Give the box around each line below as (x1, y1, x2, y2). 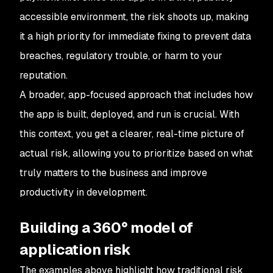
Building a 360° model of (19, 218, 194, 237)
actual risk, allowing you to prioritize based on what (19, 147, 253, 160)
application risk (19, 240, 134, 259)
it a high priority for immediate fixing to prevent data (19, 30, 251, 43)
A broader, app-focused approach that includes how (19, 88, 253, 101)
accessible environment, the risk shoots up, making (19, 10, 249, 23)
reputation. (19, 69, 68, 82)
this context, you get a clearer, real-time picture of (19, 127, 244, 140)
